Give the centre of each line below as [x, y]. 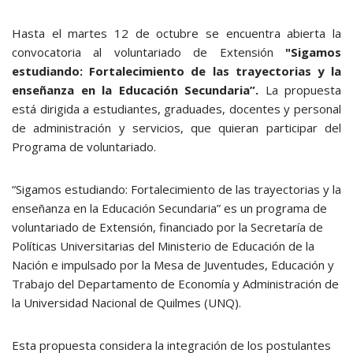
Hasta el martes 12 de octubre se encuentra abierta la [176, 33]
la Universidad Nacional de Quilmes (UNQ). [126, 303]
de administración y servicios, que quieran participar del [176, 128]
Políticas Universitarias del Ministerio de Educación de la [163, 246]
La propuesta [303, 90]
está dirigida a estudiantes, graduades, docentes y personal [176, 109]
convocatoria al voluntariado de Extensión [143, 52]
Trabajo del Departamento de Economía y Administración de [175, 284]
